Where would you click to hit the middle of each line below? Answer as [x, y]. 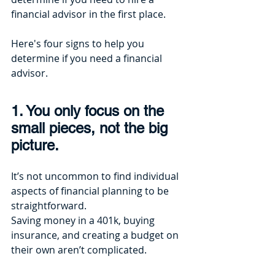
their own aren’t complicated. [80, 250]
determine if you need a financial [88, 58]
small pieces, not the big [91, 128]
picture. [35, 145]
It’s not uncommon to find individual [96, 176]
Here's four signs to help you [79, 43]
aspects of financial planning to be [91, 191]
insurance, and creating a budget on [96, 235]
